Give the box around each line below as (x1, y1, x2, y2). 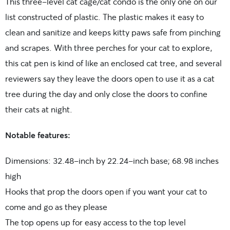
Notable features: (5, 129, 70, 141)
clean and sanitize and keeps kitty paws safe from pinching (5, 27, 221, 38)
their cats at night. (5, 104, 72, 115)
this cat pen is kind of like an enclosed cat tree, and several (5, 57, 222, 69)
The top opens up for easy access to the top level (5, 217, 186, 228)
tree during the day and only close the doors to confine (5, 88, 207, 100)
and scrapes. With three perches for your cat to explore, (5, 42, 213, 53)
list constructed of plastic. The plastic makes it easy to (5, 11, 204, 23)
